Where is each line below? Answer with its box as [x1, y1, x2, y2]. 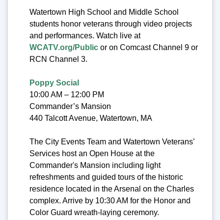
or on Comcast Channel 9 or [98, 43, 198, 52]
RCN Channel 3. [29, 55, 87, 64]
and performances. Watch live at [29, 31, 140, 40]
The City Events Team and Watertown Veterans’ [29, 137, 194, 146]
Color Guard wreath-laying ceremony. [29, 208, 159, 217]
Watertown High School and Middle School [29, 8, 179, 17]
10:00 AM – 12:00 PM [29, 90, 104, 99]
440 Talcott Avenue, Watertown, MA [29, 114, 152, 123]
